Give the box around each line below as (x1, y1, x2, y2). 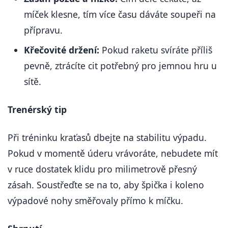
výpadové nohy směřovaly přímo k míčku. (8, 194, 183, 207)
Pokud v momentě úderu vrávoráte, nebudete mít (8, 147, 218, 160)
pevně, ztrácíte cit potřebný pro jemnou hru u (24, 60, 217, 72)
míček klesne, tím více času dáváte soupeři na (24, 8, 216, 21)
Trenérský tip (8, 103, 67, 116)
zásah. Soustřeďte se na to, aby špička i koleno (8, 179, 204, 191)
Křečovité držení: (24, 44, 99, 56)
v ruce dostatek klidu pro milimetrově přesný (8, 163, 197, 176)
